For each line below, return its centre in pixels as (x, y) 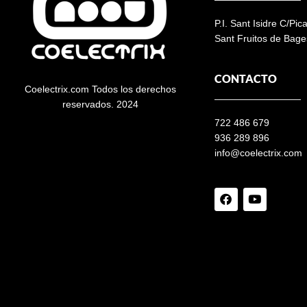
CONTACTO (245, 79)
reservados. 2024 (100, 105)
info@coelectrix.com (258, 153)
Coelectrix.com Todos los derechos (100, 89)
